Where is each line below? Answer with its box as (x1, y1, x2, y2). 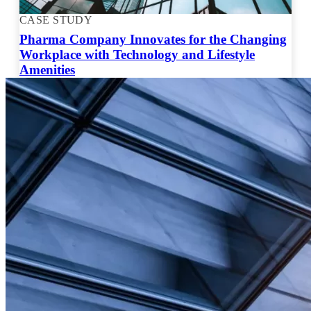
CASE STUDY (19, 13, 93, 26)
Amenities (19, 62, 75, 77)
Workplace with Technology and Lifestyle (19, 47, 255, 62)
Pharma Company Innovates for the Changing (19, 31, 287, 47)
